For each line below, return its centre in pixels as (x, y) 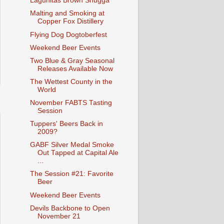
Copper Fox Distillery (70, 21)
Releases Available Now (75, 68)
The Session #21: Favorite (71, 174)
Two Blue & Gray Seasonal (72, 60)
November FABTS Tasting (71, 103)
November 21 (59, 216)
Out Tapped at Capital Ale (78, 153)
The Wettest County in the (71, 81)
